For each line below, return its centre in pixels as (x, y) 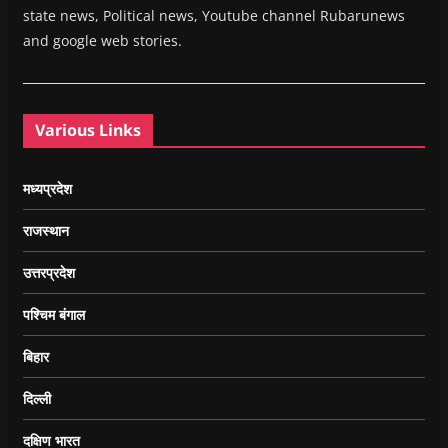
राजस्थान (45, 231)
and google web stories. (102, 41)
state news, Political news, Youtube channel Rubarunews (213, 16)
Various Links (87, 130)
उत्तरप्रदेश (48, 273)
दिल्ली (36, 399)
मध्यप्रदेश (47, 189)
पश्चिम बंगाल (53, 315)
